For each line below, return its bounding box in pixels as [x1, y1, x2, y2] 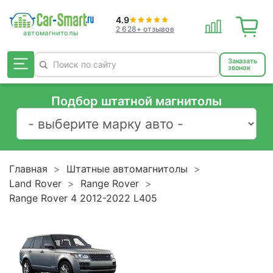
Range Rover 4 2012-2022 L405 [9, 191, 157, 204]
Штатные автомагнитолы [66, 162, 188, 175]
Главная [9, 162, 48, 175]
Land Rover [9, 177, 62, 190]
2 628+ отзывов [116, 24, 174, 34]
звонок [227, 63, 251, 72]
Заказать [227, 57, 257, 65]
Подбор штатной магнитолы [51, 94, 222, 108]
